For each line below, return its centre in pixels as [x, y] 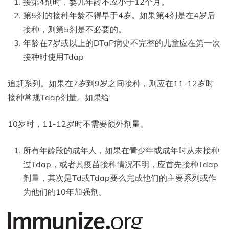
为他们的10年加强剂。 [65, 191]
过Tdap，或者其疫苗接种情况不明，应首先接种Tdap [121, 164]
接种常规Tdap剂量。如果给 [59, 97]
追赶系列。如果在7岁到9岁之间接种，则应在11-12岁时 [111, 83]
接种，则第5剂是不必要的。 [75, 29]
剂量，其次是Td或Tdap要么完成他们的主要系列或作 [120, 178]
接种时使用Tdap [53, 56]
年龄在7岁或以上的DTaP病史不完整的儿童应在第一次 [122, 43]
